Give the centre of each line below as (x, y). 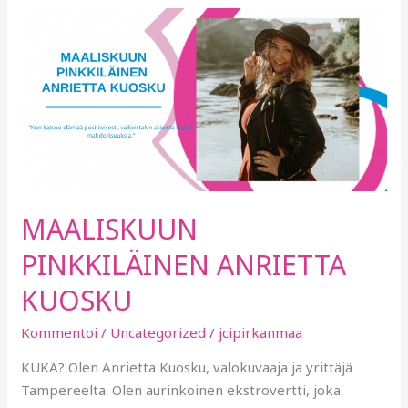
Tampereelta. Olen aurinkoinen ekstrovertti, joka (181, 390)
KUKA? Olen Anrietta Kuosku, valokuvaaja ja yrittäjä (187, 367)
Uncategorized (158, 333)
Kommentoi (60, 333)
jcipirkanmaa (261, 333)
